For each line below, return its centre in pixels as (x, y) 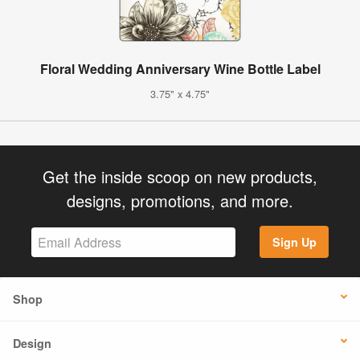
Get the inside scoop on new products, (180, 176)
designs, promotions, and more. (180, 200)
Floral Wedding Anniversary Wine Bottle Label (180, 68)
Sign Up (294, 242)
